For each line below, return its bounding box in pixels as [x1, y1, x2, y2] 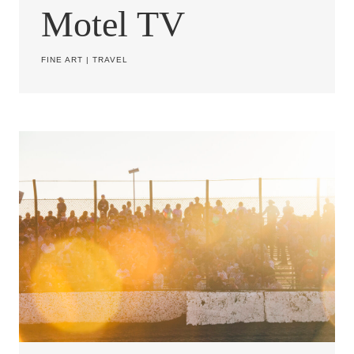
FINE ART [41, 55, 83, 65]
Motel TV [41, 3, 185, 44]
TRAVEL [92, 55, 128, 65]
